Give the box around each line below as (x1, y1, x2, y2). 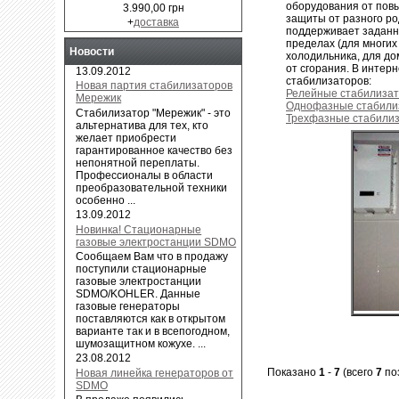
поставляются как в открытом (76, 312, 226, 325)
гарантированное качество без (76, 143, 233, 157)
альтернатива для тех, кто (76, 118, 209, 132)
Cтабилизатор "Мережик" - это (76, 106, 232, 119)
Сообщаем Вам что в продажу (76, 249, 229, 263)
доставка (134, 16, 179, 29)
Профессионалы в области (76, 168, 214, 182)
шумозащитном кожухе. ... (76, 337, 207, 350)
